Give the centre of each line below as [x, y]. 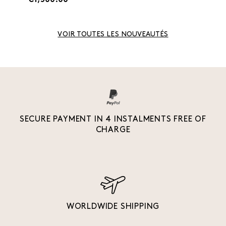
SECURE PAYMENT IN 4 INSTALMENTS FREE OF [113, 120]
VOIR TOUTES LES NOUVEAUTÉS [113, 35]
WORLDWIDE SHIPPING [113, 207]
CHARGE [113, 130]
